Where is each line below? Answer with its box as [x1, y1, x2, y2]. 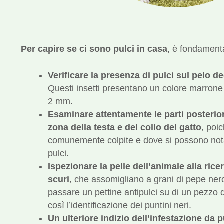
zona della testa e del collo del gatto [48, 122, 201, 132]
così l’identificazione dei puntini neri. [48, 200, 191, 210]
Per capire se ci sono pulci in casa [21, 43, 167, 54]
